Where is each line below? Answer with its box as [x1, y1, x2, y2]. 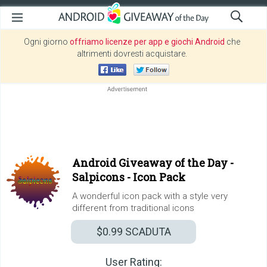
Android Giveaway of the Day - [72, 156, 234, 170]
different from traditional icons [72, 203, 194, 213]
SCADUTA [122, 225, 171, 238]
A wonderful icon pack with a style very [72, 191, 228, 201]
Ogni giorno [24, 37, 70, 46]
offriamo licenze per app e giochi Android [70, 37, 225, 46]
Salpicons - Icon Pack [72, 170, 185, 184]
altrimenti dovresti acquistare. [77, 49, 187, 58]
